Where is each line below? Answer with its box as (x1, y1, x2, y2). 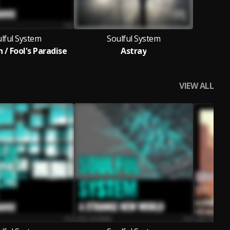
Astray (121, 45, 146, 56)
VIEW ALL (179, 80, 214, 91)
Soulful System (107, 33, 160, 44)
